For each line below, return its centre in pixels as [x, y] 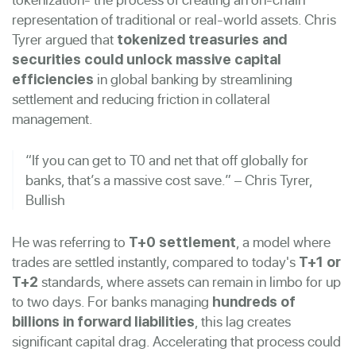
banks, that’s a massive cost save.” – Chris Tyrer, [169, 180]
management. [52, 118]
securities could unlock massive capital [147, 59]
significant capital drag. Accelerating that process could [176, 341]
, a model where [283, 242]
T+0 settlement [182, 242]
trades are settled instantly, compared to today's [155, 261]
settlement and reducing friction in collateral [141, 99]
